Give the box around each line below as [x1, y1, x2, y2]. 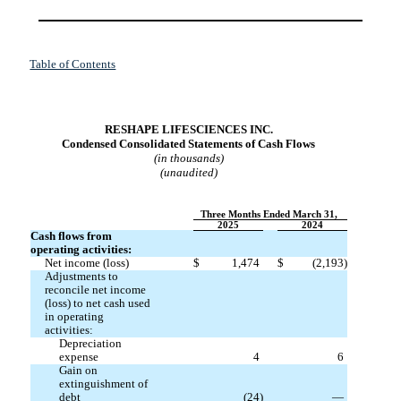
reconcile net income [44, 284, 146, 297]
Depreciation [58, 337, 122, 351]
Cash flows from [30, 230, 112, 243]
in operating [44, 311, 104, 324]
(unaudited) [159, 166, 218, 180]
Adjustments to [44, 270, 118, 284]
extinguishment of [58, 378, 148, 391]
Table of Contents [30, 57, 116, 72]
